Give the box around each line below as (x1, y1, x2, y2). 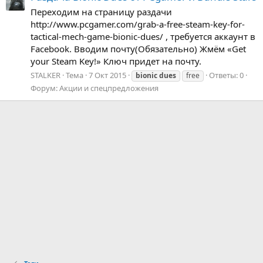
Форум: (31, 82, 59, 93)
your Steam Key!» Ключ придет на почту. (31, 55, 201, 68)
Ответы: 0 (209, 69, 244, 80)
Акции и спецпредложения (59, 82, 159, 93)
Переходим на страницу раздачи (31, 6, 172, 18)
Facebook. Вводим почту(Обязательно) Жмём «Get (31, 43, 246, 55)
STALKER (31, 69, 60, 80)
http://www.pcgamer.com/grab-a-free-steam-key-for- (31, 18, 245, 31)
